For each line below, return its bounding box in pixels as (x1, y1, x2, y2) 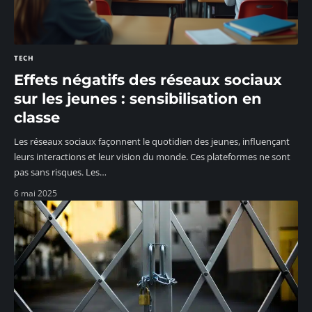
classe (14, 109, 60, 127)
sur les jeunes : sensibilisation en (14, 90, 262, 108)
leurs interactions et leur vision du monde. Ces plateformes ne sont (14, 150, 290, 164)
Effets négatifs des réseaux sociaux (14, 71, 282, 89)
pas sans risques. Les (14, 166, 100, 179)
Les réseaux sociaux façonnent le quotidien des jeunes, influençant (14, 135, 290, 148)
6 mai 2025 (14, 187, 57, 200)
